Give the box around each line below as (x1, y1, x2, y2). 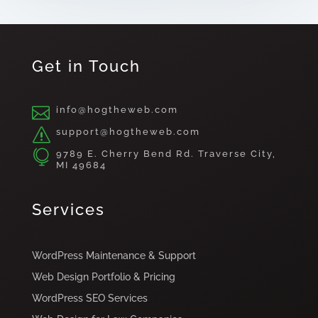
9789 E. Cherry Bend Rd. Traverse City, (55, 148, 276, 160)
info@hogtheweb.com (55, 104, 178, 116)
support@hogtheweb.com (55, 126, 200, 138)
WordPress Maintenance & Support (31, 250, 196, 262)
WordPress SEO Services (31, 292, 148, 305)
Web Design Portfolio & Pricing (31, 271, 175, 283)
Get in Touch (31, 57, 141, 76)
